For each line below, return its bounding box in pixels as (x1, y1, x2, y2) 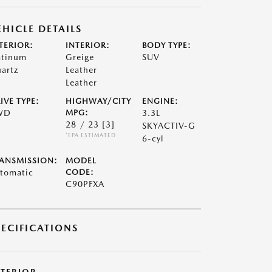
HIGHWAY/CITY (65, 97, 131, 106)
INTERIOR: (65, 41, 110, 50)
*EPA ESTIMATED (65, 132, 116, 138)
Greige (65, 52, 94, 62)
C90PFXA (65, 179, 104, 189)
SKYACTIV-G (142, 121, 196, 131)
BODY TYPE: (142, 41, 192, 50)
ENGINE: (142, 97, 179, 106)
